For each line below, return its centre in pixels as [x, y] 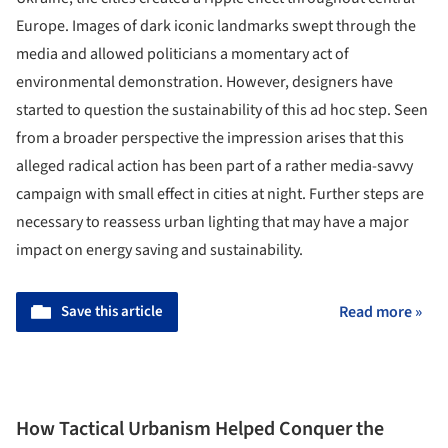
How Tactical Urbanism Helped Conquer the [200, 428]
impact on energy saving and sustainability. [159, 250]
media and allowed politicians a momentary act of [182, 54]
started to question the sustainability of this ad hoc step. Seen [222, 110]
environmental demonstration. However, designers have [204, 82]
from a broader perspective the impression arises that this [210, 138]
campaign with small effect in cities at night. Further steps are [220, 194]
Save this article [112, 312]
